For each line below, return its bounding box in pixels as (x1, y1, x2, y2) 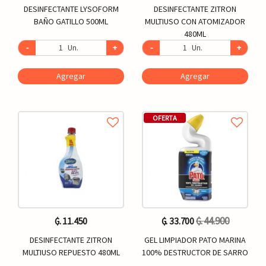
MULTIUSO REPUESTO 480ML (22, 246, 120, 258)
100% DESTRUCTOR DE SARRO (142, 246, 248, 258)
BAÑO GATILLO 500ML (34, 16, 108, 27)
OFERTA (153, 113, 177, 123)
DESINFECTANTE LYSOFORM (23, 4, 119, 15)
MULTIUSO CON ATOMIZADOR (145, 16, 245, 27)
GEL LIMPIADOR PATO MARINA (144, 234, 246, 245)
